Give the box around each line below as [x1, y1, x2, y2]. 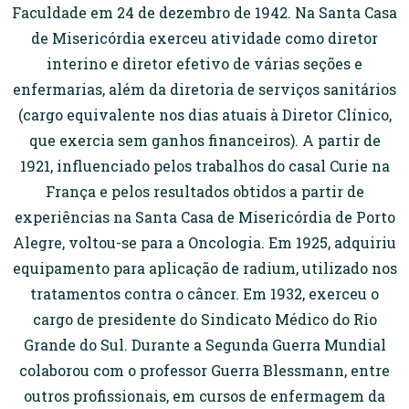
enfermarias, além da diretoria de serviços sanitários [13, 79, 396, 99]
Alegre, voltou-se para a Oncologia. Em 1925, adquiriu [13, 233, 396, 252]
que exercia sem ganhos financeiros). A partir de [28, 131, 381, 150]
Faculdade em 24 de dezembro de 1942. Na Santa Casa [12, 3, 397, 22]
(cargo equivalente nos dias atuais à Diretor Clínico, [17, 105, 392, 124]
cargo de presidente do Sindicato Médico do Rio [32, 309, 377, 329]
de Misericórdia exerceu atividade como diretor [31, 28, 378, 47]
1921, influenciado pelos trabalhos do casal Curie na [19, 156, 390, 175]
